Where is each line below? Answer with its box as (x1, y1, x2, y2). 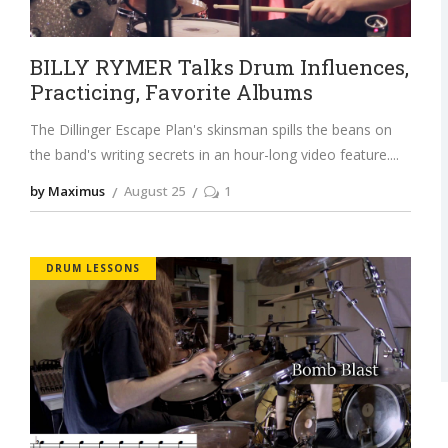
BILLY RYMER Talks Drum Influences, (29, 53, 409, 82)
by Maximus (29, 181, 105, 200)
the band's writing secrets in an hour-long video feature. (29, 145, 390, 165)
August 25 (123, 181, 185, 200)
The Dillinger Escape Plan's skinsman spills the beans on (29, 120, 392, 140)
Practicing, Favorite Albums (29, 78, 313, 107)
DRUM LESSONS (45, 261, 140, 276)
